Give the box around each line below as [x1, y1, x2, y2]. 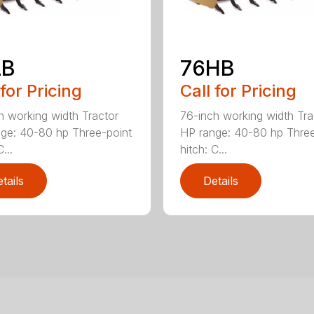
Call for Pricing [179, 80, 296, 101]
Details [203, 173, 238, 188]
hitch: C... [179, 142, 227, 156]
